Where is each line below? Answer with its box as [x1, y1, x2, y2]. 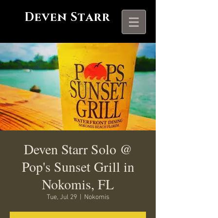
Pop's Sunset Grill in [21, 157, 134, 176]
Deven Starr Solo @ [23, 140, 132, 158]
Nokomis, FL [42, 175, 114, 193]
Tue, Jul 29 [46, 193, 77, 201]
